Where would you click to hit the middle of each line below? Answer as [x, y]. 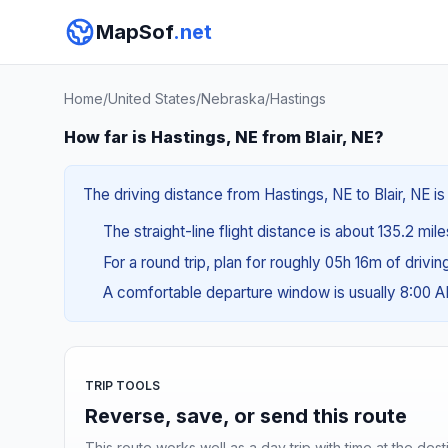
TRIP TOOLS [122, 385]
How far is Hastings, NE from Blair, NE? [224, 137]
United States [152, 98]
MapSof [134, 32]
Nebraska [233, 98]
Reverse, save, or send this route [246, 415]
